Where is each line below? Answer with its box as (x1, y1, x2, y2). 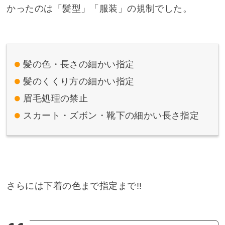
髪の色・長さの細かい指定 (23, 59, 135, 69)
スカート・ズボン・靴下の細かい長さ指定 (23, 110, 199, 121)
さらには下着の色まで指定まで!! (7, 180, 142, 191)
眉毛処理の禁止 (23, 93, 88, 104)
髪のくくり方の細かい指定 (23, 76, 135, 86)
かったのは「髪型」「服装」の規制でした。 (7, 3, 192, 14)
